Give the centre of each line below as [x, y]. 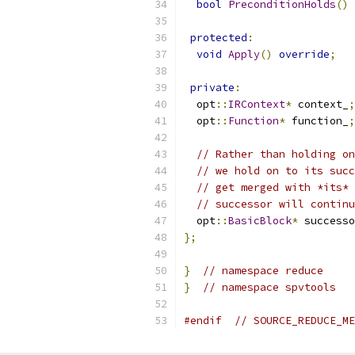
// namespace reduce [263, 271]
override [304, 54]
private [212, 88]
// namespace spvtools [269, 287]
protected [219, 38]
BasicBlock [260, 221]
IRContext [257, 104]
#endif [203, 321]
